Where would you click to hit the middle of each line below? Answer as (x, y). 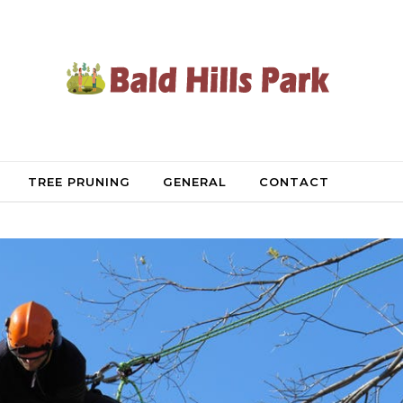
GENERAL (195, 182)
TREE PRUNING (79, 182)
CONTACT (294, 182)
